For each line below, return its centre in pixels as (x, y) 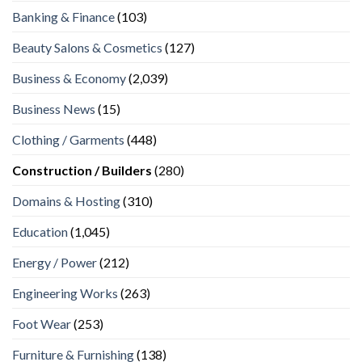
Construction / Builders (82, 170)
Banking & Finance (63, 17)
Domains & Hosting (66, 201)
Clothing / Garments (68, 140)
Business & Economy (69, 78)
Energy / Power (55, 263)
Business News (54, 109)
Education (40, 232)
